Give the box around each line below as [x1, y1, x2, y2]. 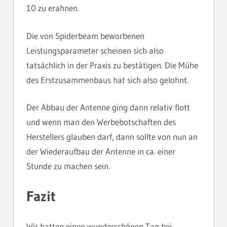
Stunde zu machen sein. [26, 161, 110, 172]
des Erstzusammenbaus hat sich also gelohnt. [26, 74, 188, 85]
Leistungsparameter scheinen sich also [26, 45, 164, 56]
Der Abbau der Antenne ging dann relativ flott [26, 102, 190, 113]
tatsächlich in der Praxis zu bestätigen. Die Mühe [26, 59, 198, 70]
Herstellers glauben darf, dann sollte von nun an [26, 131, 198, 142]
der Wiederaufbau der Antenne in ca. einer [26, 146, 175, 157]
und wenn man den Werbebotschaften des [26, 117, 176, 128]
